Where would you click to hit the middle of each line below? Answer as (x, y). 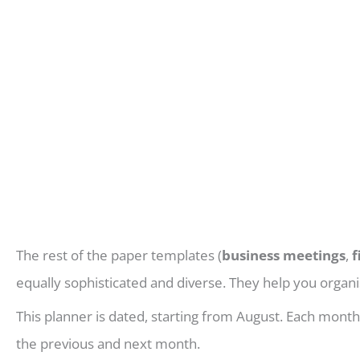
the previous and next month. (108, 344)
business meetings (284, 255)
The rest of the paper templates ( (119, 255)
